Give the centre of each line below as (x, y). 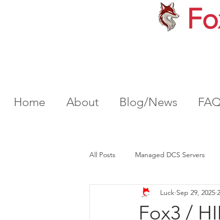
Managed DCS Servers (170, 154)
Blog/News (148, 102)
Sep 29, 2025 (196, 192)
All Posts (102, 154)
